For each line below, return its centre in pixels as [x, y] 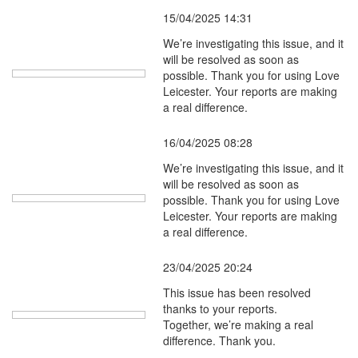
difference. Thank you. [219, 340]
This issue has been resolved [237, 292]
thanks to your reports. [220, 308]
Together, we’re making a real [238, 324]
